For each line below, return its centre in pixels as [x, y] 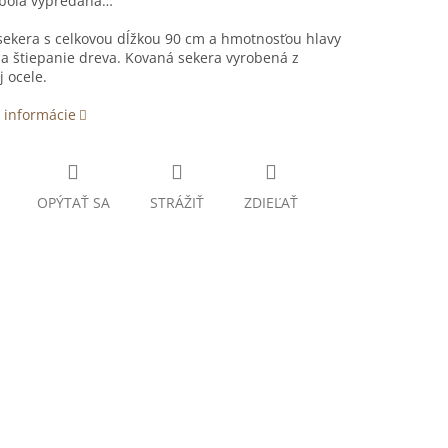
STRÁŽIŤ [176, 203]
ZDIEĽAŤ [270, 203]
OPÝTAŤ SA [73, 203]
